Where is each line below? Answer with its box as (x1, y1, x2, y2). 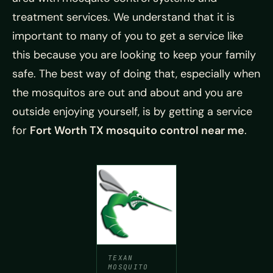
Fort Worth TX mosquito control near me (30, 123, 244, 138)
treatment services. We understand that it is (12, 10, 235, 24)
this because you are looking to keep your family (12, 48, 256, 62)
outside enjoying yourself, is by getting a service (12, 104, 252, 119)
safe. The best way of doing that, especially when (12, 66, 260, 81)
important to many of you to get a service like (12, 29, 243, 43)
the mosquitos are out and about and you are (12, 85, 243, 100)
